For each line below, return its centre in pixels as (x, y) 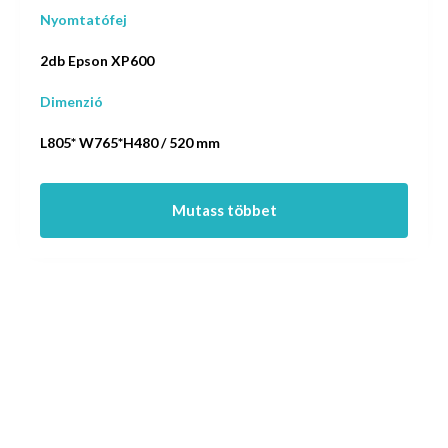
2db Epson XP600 (97, 60)
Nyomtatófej (83, 19)
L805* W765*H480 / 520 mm (130, 142)
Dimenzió (71, 101)
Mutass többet (224, 209)
